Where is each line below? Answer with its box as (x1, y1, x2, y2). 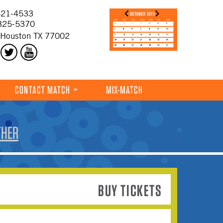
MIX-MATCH (106, 83, 143, 96)
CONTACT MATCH (15, 83, 71, 96)
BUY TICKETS (98, 181, 162, 201)
